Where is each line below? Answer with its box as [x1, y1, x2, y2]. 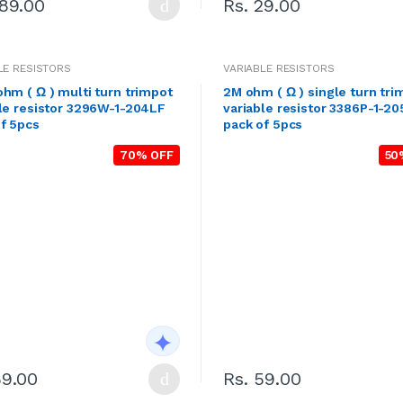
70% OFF [120, 148, 174, 163]
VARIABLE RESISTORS [223, 62, 335, 76]
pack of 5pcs [223, 117, 303, 132]
